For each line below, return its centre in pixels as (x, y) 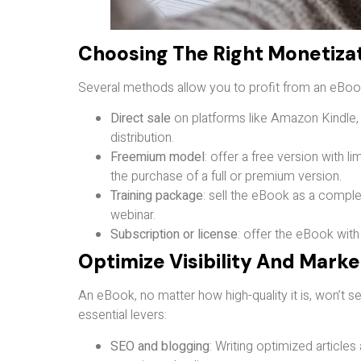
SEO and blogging (160, 346)
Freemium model (158, 158)
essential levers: (122, 315)
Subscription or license (174, 235)
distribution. (142, 138)
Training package (157, 196)
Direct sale (141, 119)
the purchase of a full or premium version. (226, 177)
